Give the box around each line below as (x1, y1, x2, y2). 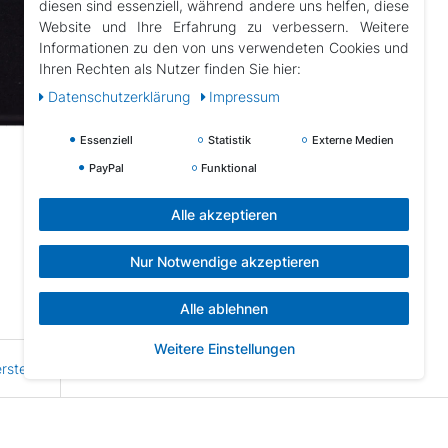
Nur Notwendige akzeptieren (129, 252, 319, 270)
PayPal (85, 160, 124, 175)
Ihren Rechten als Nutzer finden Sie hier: (39, 59, 301, 77)
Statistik (204, 132, 251, 147)
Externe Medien (308, 132, 394, 147)
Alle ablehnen (180, 299, 268, 317)
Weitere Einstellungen (153, 339, 295, 357)
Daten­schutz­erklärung (47, 87, 194, 105)
